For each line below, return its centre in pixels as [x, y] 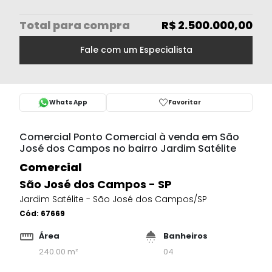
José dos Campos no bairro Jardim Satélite [128, 149]
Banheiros [185, 236]
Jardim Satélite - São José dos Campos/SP [113, 199]
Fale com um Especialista [136, 50]
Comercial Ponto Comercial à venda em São [129, 137]
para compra [90, 25]
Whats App [68, 103]
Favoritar [184, 103]
